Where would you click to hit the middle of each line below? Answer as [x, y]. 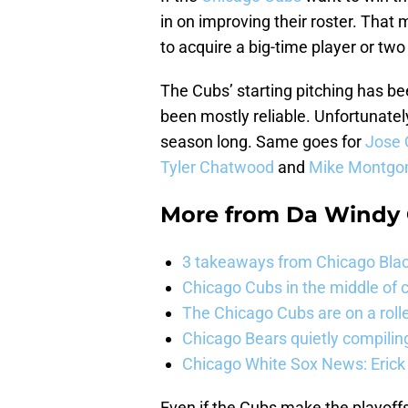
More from [223, 215]
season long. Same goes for [263, 142]
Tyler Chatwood [217, 168]
